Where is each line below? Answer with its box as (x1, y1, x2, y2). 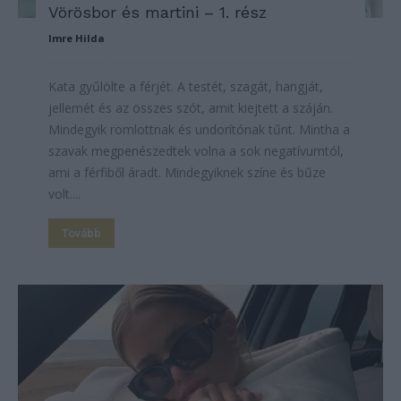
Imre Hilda (48, 30, 105, 45)
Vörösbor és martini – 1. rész (48, 2, 267, 21)
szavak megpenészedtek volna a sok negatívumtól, (48, 141, 344, 159)
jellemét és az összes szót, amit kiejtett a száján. (48, 98, 333, 116)
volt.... (48, 184, 81, 202)
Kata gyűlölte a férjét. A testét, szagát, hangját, (48, 77, 323, 95)
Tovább (62, 226, 101, 240)
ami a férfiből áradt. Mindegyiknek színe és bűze (48, 163, 326, 181)
